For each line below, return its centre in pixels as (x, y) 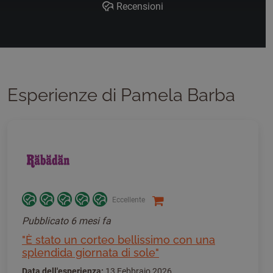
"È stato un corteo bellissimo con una (119, 240)
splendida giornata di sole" (90, 253)
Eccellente (129, 200)
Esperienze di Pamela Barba (121, 95)
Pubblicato (46, 221)
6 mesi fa (91, 221)
